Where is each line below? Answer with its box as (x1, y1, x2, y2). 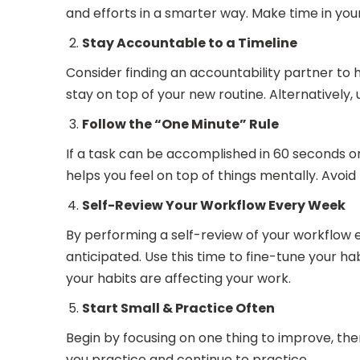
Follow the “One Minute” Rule (82, 115, 279, 133)
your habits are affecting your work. (66, 269, 291, 288)
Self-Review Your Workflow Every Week (82, 196, 346, 215)
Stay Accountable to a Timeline (82, 34, 297, 52)
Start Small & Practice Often (82, 299, 275, 317)
